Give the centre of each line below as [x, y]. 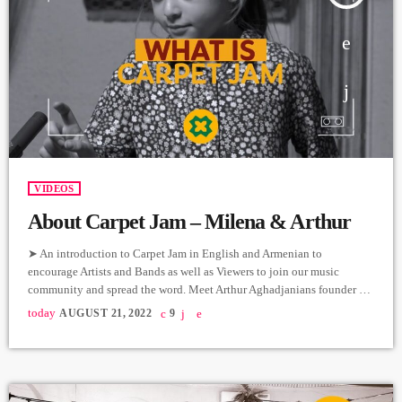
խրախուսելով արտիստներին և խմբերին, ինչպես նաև [195, 343]
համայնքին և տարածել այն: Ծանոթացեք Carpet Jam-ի [191, 379]
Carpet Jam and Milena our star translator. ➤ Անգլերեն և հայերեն [198, 307]
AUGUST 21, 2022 [106, 313]
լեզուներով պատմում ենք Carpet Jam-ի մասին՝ [162, 325]
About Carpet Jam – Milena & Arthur [189, 221]
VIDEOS [54, 188]
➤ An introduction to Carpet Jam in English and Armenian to [175, 253]
